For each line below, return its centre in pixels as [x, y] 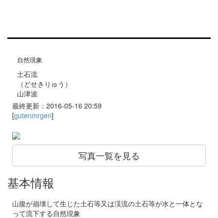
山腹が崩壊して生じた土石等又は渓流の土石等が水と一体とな [108, 204]
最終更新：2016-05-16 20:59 [58, 106]
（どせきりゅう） [44, 84]
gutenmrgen [33, 115]
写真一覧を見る [109, 155]
